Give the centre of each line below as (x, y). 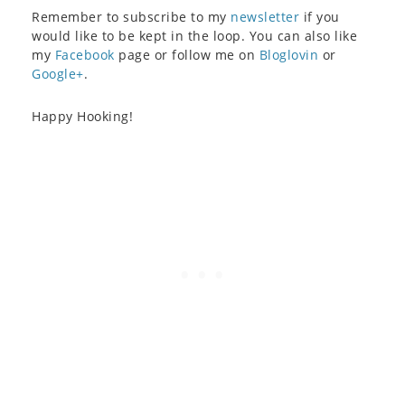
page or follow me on (187, 54)
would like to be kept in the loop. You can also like (194, 35)
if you (320, 16)
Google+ (58, 73)
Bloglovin (288, 54)
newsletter (265, 16)
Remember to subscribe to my (131, 16)
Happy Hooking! (82, 116)
